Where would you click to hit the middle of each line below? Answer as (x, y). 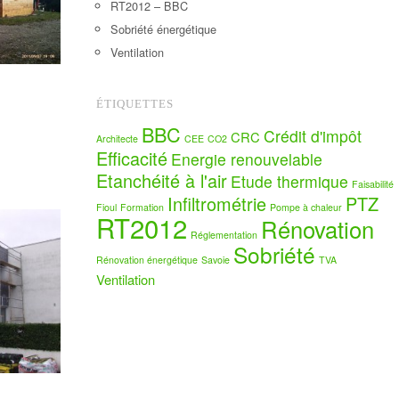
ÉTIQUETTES (135, 105)
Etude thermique (290, 182)
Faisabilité (373, 184)
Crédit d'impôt (313, 136)
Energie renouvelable (247, 159)
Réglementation (224, 235)
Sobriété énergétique (164, 29)
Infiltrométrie (217, 204)
